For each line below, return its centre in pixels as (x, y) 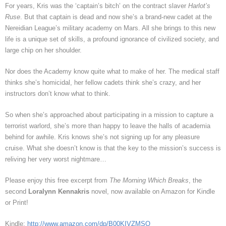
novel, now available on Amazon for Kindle (152, 192)
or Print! (17, 203)
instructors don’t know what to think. (58, 94)
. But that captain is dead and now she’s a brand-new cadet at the (116, 17)
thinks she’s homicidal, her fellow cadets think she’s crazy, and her (103, 83)
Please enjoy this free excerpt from (57, 181)
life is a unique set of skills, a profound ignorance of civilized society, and (112, 39)
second (17, 192)
